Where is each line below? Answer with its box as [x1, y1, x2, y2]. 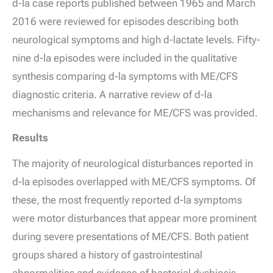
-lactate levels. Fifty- [169, 33, 260, 46]
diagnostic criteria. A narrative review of [12, 88, 194, 101]
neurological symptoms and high [12, 33, 163, 46]
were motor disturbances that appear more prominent [12, 212, 257, 225]
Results [12, 132, 48, 144]
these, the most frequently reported [12, 194, 174, 207]
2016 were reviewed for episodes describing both [12, 15, 238, 27]
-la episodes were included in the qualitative [40, 51, 237, 64]
